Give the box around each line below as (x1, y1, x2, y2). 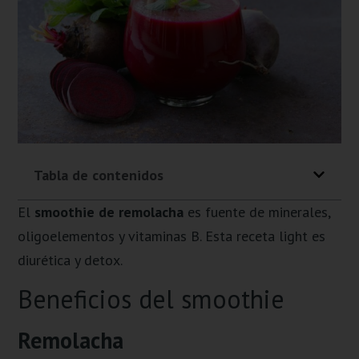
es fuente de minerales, (184, 202, 331, 221)
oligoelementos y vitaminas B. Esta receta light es (18, 226, 326, 245)
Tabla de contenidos (34, 165, 164, 184)
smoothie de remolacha (34, 202, 184, 221)
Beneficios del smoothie (18, 282, 285, 317)
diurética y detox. (18, 250, 123, 269)
